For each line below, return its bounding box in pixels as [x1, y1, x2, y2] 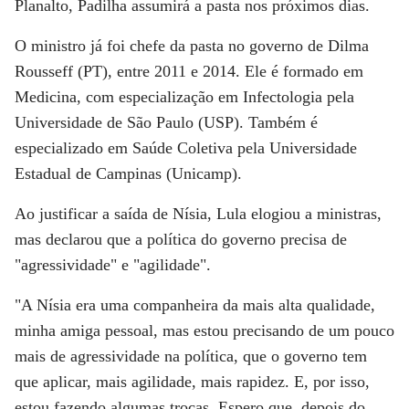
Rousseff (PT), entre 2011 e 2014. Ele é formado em [15, 61, 363, 80]
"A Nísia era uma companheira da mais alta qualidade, [15, 295, 375, 314]
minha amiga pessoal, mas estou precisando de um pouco [15, 320, 394, 340]
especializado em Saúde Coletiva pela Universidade [15, 138, 357, 157]
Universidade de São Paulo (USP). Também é [15, 112, 318, 131]
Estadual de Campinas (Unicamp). [15, 163, 242, 183]
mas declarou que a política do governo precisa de [15, 229, 347, 248]
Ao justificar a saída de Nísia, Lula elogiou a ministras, [15, 204, 382, 223]
